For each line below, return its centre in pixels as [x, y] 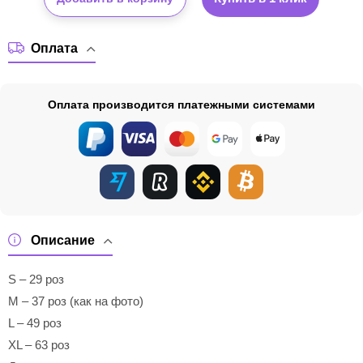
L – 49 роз [35, 323]
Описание [63, 240]
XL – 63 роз [39, 345]
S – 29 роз [36, 280]
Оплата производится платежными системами [181, 105]
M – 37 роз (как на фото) [76, 301]
